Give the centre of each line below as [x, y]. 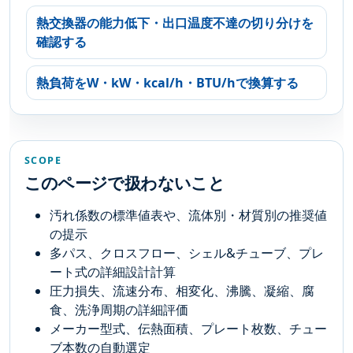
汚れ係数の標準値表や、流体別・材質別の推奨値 [188, 216]
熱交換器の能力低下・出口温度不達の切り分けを [175, 22]
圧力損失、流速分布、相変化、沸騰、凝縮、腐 [182, 291]
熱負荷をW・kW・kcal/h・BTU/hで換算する [167, 83]
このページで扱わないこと [124, 183]
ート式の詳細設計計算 [112, 272]
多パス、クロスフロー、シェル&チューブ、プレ [186, 253]
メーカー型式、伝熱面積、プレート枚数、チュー [188, 329]
